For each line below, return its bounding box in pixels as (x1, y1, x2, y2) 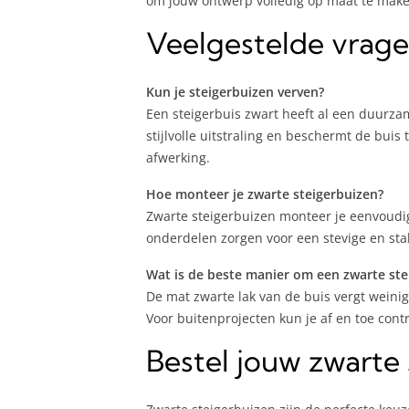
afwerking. (146, 149, 210, 166)
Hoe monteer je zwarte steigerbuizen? (146, 185, 383, 203)
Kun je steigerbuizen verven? (146, 83, 324, 100)
